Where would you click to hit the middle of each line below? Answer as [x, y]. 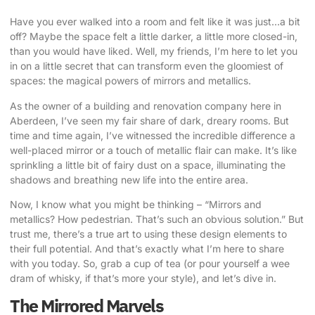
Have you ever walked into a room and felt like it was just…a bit [155, 22]
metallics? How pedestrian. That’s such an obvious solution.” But [157, 219]
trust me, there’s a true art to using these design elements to [148, 233]
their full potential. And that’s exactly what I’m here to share [147, 248]
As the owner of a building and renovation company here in [146, 105]
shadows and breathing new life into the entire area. [129, 179]
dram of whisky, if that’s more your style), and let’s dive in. [143, 278]
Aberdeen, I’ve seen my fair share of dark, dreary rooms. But [149, 120]
